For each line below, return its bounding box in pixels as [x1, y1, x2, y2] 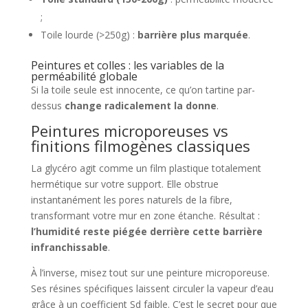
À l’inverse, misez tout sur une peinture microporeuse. [30, 266, 269, 280]
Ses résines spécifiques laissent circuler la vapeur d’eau [30, 282, 274, 296]
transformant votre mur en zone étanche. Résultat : [30, 209, 260, 223]
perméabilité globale [30, 69, 137, 85]
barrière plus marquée [137, 28, 248, 42]
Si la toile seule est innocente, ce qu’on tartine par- [30, 83, 255, 97]
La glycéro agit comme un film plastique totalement [30, 162, 261, 175]
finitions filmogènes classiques [30, 135, 250, 157]
